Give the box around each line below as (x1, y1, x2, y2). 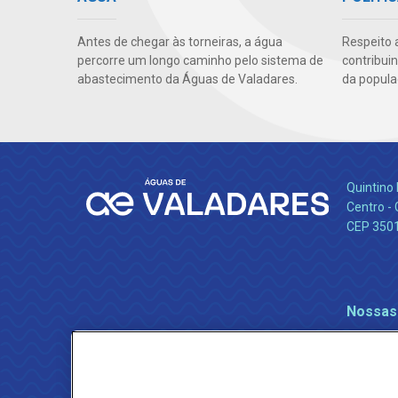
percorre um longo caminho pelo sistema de (77, 53, 323, 68)
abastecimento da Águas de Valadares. (77, 72, 298, 87)
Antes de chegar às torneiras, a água (77, 35, 283, 50)
